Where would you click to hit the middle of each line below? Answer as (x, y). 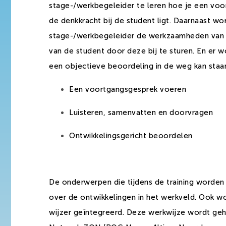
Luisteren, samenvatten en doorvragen (141, 113)
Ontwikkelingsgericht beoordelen (131, 136)
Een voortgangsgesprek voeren (128, 90)
